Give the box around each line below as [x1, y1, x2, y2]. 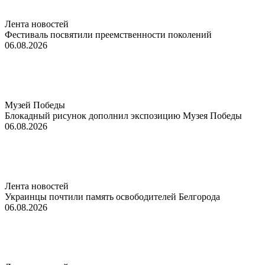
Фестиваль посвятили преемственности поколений [5, 29, 212, 40]
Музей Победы [5, 99, 65, 110]
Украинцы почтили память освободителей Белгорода [5, 191, 220, 202]
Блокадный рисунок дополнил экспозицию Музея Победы [5, 110, 242, 121]
